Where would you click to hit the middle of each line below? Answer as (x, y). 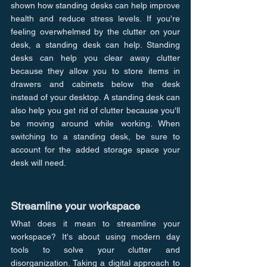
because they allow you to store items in (95, 71)
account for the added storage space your (95, 149)
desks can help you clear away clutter (95, 58)
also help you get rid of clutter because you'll (95, 110)
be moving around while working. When (95, 123)
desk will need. (38, 162)
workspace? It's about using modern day (95, 236)
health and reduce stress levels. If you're (95, 18)
